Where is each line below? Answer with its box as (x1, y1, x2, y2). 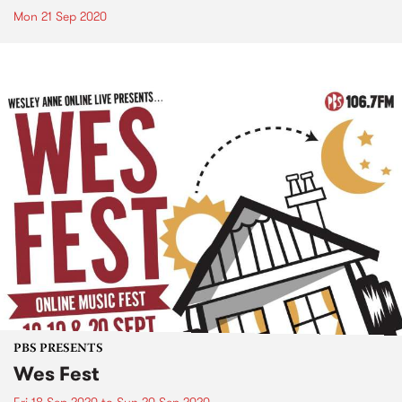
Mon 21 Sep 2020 (13, 7, 107, 26)
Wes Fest (13, 360, 99, 388)
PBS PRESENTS (13, 343, 103, 355)
